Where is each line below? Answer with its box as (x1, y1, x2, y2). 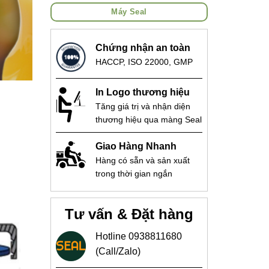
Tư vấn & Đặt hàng (64, 206, 193, 223)
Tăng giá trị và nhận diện (95, 101, 190, 112)
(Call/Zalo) (95, 246, 141, 257)
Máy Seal (111, 7, 147, 16)
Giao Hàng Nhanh (95, 141, 177, 152)
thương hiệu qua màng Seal (95, 115, 202, 125)
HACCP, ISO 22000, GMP (95, 57, 193, 67)
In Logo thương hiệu (95, 87, 190, 98)
